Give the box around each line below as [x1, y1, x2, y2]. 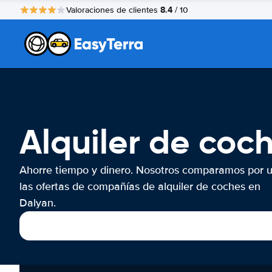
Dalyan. [19, 196, 56, 209]
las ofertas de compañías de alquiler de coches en [19, 180, 260, 193]
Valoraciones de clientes [66, 4, 160, 15]
